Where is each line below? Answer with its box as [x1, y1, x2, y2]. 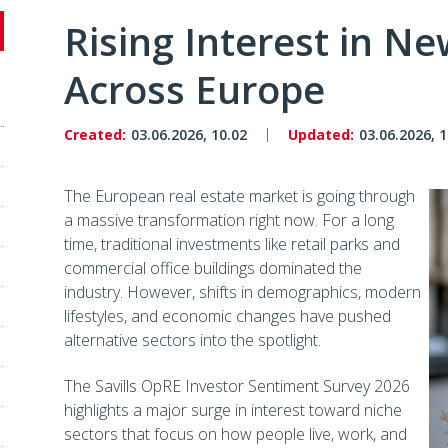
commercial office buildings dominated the [63, 257, 362, 279]
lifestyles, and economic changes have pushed [63, 305, 391, 327]
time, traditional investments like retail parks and [63, 233, 400, 255]
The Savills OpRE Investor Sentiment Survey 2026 [63, 375, 410, 397]
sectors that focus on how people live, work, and [63, 423, 407, 445]
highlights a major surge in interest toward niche [63, 399, 402, 421]
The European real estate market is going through [63, 185, 415, 207]
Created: [63, 125, 126, 144]
